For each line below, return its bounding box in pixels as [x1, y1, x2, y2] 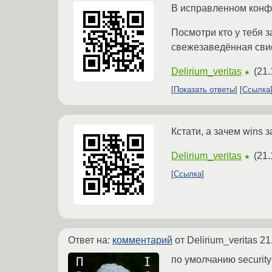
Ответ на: [68, 235, 112, 246]
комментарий [112, 235, 172, 246]
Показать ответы [174, 85, 235, 95]
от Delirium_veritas [172, 235, 260, 246]
